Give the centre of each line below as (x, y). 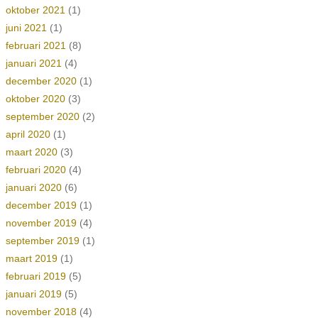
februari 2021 (35, 45)
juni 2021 (26, 28)
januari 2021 (33, 63)
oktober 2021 (35, 10)
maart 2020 (31, 152)
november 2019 (41, 223)
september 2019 (42, 241)
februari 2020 (35, 170)
